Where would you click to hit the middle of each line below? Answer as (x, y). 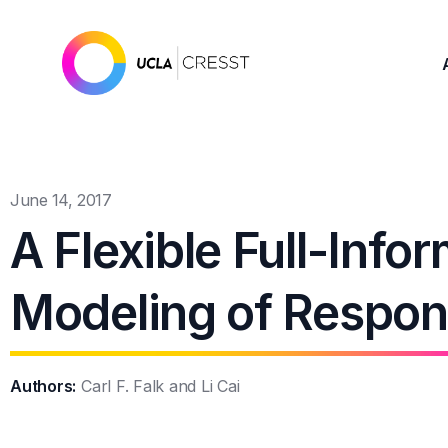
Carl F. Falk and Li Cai (160, 386)
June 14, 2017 (61, 200)
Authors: (43, 386)
